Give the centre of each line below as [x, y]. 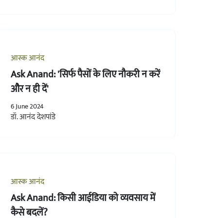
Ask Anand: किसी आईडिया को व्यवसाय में [83, 198]
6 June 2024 [27, 106]
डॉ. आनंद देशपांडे [33, 117]
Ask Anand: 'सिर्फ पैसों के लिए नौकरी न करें [85, 74]
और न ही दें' [29, 89]
